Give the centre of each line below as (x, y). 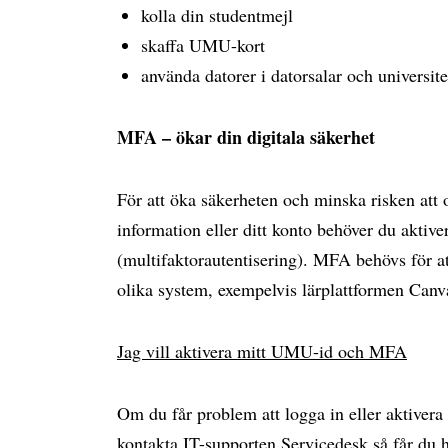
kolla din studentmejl (217, 15)
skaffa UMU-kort (203, 45)
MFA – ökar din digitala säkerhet (246, 137)
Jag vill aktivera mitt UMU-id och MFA (262, 351)
